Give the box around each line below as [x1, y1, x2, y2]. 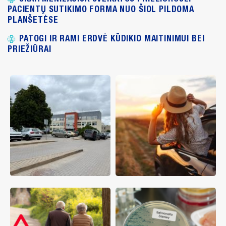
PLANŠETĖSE [8, 15, 59, 25]
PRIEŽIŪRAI [8, 44, 51, 54]
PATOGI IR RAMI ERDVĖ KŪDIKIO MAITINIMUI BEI [19, 33, 205, 43]
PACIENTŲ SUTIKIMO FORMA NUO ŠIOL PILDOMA [8, 4, 195, 14]
